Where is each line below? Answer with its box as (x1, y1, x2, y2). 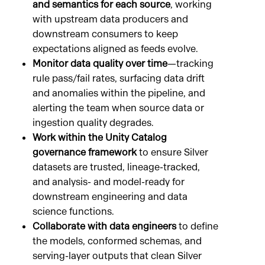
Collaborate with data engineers (33, 220, 176, 233)
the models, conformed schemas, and (33, 235, 202, 248)
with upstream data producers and (33, 13, 188, 26)
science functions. (33, 205, 114, 218)
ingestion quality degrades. (33, 117, 154, 130)
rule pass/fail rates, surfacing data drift (33, 72, 205, 85)
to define (176, 220, 218, 233)
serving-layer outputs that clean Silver (33, 250, 202, 263)
